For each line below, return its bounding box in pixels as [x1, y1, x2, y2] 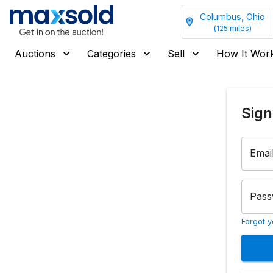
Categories [87, 48, 136, 60]
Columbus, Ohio [200, 11, 265, 22]
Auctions [15, 48, 55, 60]
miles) [227, 23, 252, 33]
